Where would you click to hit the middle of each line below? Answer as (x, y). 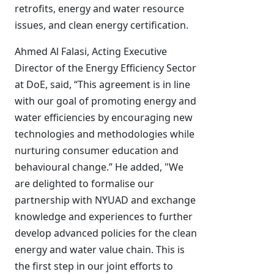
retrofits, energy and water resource (99, 9)
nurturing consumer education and (97, 150)
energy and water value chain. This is (100, 250)
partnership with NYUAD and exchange (105, 200)
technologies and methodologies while (105, 134)
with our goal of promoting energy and (106, 101)
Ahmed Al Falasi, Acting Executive (91, 51)
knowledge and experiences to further (104, 217)
